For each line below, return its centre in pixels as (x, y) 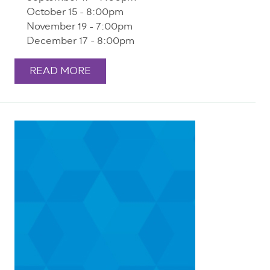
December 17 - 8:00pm (80, 42)
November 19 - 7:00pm (80, 27)
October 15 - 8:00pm (75, 13)
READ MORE (60, 72)
